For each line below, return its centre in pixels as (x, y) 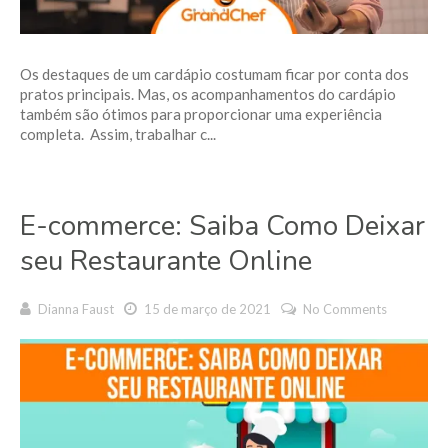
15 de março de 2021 (206, 309)
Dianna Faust (76, 309)
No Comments (345, 309)
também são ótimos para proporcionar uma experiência (201, 114)
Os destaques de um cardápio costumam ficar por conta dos (214, 74)
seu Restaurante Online (166, 261)
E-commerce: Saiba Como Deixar (222, 226)
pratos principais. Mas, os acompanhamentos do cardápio (208, 94)
